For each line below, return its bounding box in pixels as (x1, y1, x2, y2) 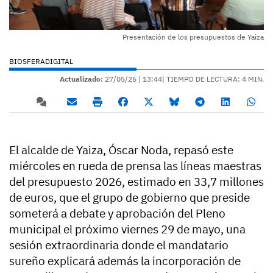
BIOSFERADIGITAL (9, 57, 73, 66)
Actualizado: (60, 74, 103, 84)
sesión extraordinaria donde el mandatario (9, 238, 229, 253)
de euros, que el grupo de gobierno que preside (9, 190, 250, 205)
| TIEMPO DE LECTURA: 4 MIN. (162, 74, 264, 84)
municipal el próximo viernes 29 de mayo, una (9, 222, 246, 237)
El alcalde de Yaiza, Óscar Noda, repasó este (9, 143, 233, 158)
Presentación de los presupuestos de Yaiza (122, 32, 264, 42)
